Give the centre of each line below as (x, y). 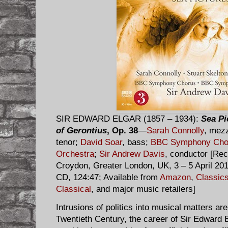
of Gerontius (81, 131)
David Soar (101, 142)
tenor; (68, 142)
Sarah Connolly (175, 131)
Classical (74, 189)
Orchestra (75, 154)
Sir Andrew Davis (132, 154)
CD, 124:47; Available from (108, 178)
